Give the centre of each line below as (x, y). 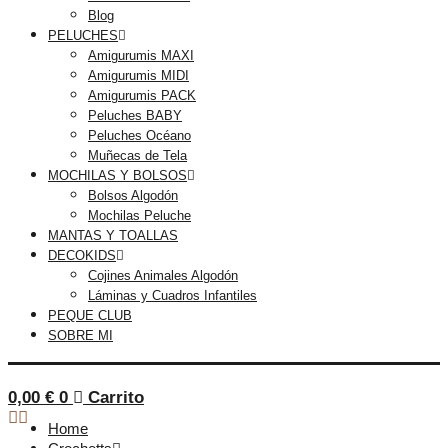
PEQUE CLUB (90, 316)
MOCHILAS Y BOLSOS (117, 176)
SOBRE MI (80, 336)
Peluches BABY (135, 116)
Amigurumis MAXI (141, 56)
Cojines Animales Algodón (163, 276)
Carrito (116, 398)
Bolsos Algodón (133, 196)
